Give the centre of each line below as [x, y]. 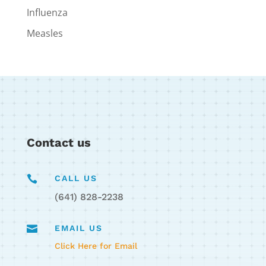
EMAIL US [78, 228]
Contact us [58, 142]
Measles [45, 33]
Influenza [47, 12]
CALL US [76, 178]
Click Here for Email [96, 246]
